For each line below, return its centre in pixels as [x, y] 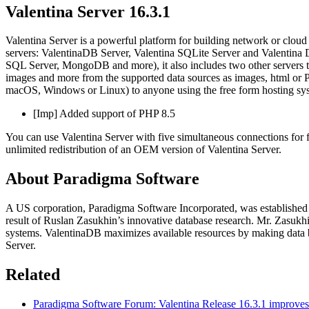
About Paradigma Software [102, 179]
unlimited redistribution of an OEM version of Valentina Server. [143, 150]
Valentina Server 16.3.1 [88, 11]
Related [33, 275]
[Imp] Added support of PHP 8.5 [104, 114]
